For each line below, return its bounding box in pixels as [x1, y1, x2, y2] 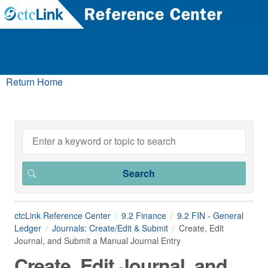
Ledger [14, 222, 41, 234]
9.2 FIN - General [177, 209, 243, 221]
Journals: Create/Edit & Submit [52, 222, 168, 234]
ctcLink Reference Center [14, 209, 111, 221]
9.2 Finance [121, 209, 166, 221]
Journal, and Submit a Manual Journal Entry [14, 234, 181, 246]
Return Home [6, 75, 63, 89]
